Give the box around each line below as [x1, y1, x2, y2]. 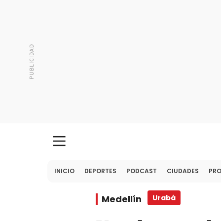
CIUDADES [167, 167, 199, 175]
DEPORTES [84, 167, 116, 175]
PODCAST [126, 167, 157, 175]
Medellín [102, 193, 142, 205]
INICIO [54, 167, 74, 175]
